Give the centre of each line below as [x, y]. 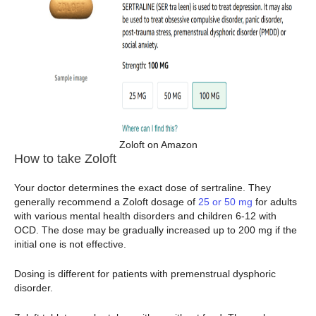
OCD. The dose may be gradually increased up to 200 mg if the [156, 230]
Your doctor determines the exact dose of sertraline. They [142, 187]
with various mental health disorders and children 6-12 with [145, 215]
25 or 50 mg [225, 201]
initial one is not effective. [72, 244]
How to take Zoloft [65, 158]
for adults [275, 201]
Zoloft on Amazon [158, 144]
